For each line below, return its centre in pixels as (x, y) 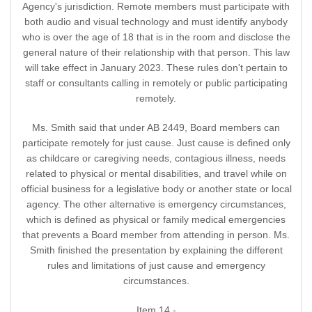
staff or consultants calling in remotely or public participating (156, 83)
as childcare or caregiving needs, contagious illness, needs (156, 158)
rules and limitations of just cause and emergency (156, 266)
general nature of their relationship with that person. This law (156, 53)
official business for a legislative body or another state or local (156, 189)
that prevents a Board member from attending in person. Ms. (156, 235)
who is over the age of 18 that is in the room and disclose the (156, 37)
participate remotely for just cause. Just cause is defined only (156, 143)
